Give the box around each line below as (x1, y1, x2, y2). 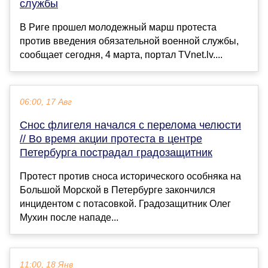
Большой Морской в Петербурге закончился (20, 184, 215, 195)
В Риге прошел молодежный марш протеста (20, 22, 217, 32)
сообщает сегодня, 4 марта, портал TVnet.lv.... (20, 49, 223, 60)
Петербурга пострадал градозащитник (20, 146, 212, 159)
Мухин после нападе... (20, 212, 118, 223)
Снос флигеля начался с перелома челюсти (20, 118, 241, 131)
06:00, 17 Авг (20, 97, 72, 106)
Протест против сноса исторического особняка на (20, 170, 241, 181)
